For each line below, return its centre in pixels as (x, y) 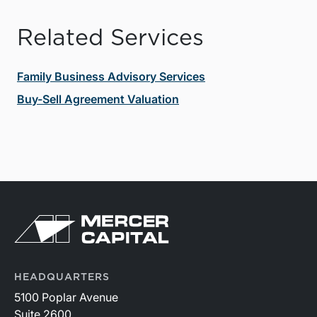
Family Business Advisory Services (111, 76)
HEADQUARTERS (62, 277)
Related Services (110, 38)
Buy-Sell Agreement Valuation (98, 99)
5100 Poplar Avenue (66, 297)
